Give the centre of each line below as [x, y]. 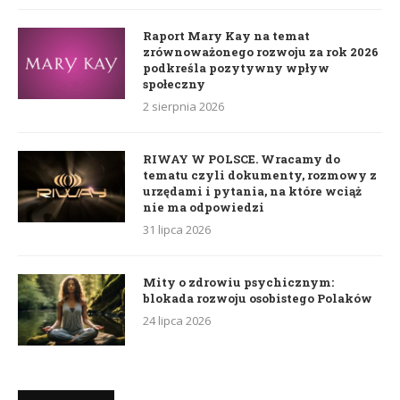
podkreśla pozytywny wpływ [236, 68]
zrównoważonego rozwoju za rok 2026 [261, 52]
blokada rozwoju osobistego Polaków [258, 299]
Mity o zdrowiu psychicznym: [238, 283]
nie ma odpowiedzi [204, 208]
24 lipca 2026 [177, 321]
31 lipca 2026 [177, 230]
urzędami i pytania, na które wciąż [252, 192]
